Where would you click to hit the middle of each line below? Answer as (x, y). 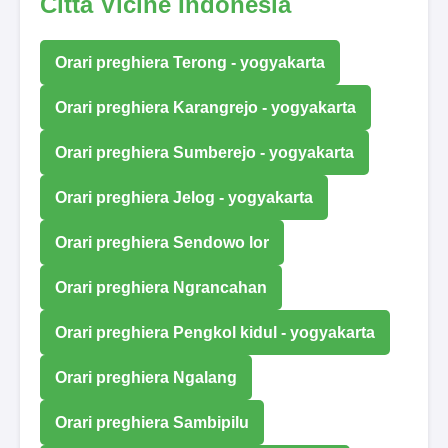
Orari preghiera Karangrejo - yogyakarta (205, 107)
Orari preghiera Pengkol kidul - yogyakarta (215, 332)
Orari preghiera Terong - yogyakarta (190, 62)
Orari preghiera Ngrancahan (161, 287)
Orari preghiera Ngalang (146, 377)
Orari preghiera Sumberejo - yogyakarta (204, 152)
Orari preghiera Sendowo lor (162, 242)
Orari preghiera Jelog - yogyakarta (184, 197)
